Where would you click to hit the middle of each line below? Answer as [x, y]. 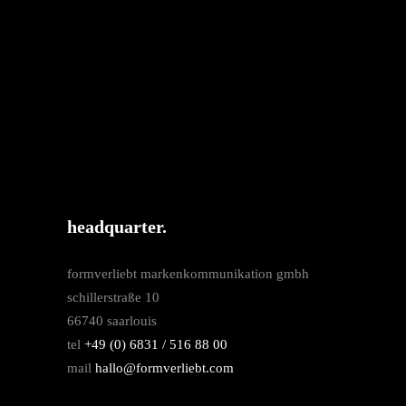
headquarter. [117, 227]
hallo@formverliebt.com [164, 368]
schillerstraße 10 [113, 298]
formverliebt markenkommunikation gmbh [188, 274]
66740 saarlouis [112, 321]
